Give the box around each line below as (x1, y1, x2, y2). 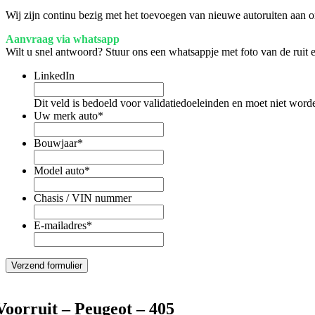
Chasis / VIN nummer (34, 191, 131, 204)
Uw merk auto (34, 109, 98, 122)
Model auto (34, 164, 84, 176)
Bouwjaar (34, 136, 77, 149)
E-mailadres (34, 219, 86, 231)
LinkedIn (34, 69, 75, 82)
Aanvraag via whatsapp (6, 32, 120, 45)
